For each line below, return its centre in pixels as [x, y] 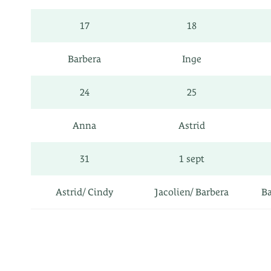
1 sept [191, 159]
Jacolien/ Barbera [191, 192]
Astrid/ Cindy [84, 192]
